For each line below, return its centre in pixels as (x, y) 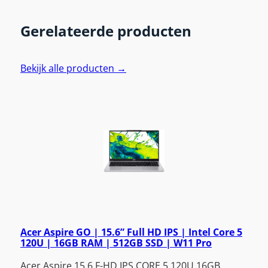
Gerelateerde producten (106, 31)
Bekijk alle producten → (73, 68)
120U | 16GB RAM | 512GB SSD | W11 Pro (116, 243)
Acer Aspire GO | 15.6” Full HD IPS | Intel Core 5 (131, 232)
